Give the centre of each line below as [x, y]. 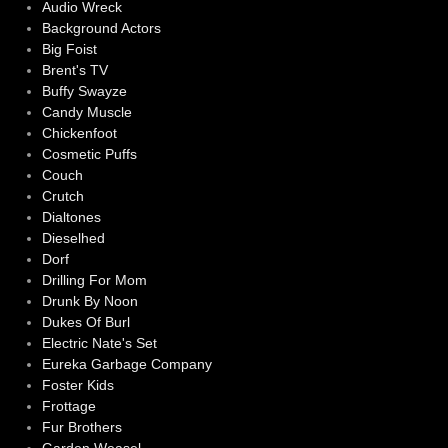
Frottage [68, 406]
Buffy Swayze [84, 91]
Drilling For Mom [94, 280]
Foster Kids [77, 385]
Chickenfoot [79, 133]
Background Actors [101, 28]
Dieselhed [73, 238]
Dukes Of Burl [85, 322]
